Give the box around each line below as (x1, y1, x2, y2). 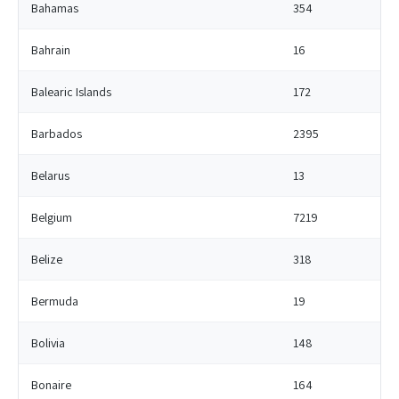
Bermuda (31, 293, 78, 309)
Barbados (31, 126, 82, 142)
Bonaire (31, 377, 71, 393)
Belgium (31, 209, 72, 225)
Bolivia (31, 335, 65, 351)
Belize (31, 251, 62, 267)
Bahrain (31, 42, 70, 58)
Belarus (31, 167, 69, 183)
